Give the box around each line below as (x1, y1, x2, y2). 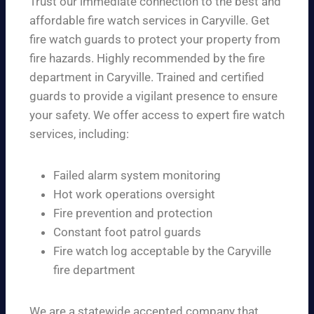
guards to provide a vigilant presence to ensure (29, 89, 278, 104)
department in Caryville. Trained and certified (29, 70, 264, 85)
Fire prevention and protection (53, 206, 212, 221)
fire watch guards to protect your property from (29, 32, 280, 47)
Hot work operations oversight (53, 187, 215, 202)
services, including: (29, 127, 129, 142)
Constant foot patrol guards (53, 225, 201, 240)
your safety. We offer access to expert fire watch (29, 108, 285, 123)
